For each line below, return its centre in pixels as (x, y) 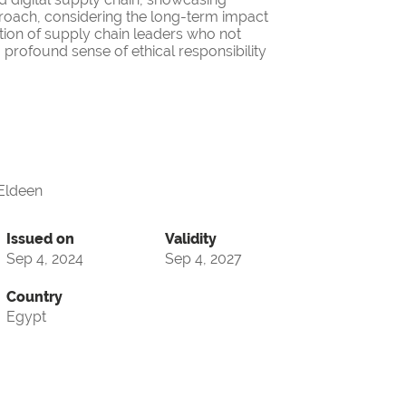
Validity (191, 239)
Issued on (40, 239)
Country (34, 297)
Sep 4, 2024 (45, 259)
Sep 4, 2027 (203, 259)
